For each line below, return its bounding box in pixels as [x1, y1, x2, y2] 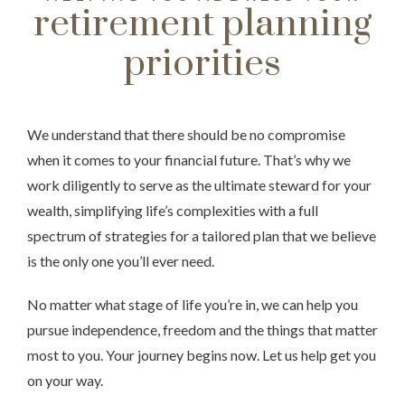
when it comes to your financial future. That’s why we [27, 151, 351, 168]
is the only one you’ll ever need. [27, 252, 214, 269]
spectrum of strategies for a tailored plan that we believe [27, 227, 376, 244]
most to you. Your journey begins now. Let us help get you [27, 346, 376, 363]
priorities [124, 41, 281, 88]
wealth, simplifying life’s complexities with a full [27, 202, 318, 219]
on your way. [27, 372, 103, 389]
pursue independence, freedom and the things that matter [27, 321, 378, 338]
